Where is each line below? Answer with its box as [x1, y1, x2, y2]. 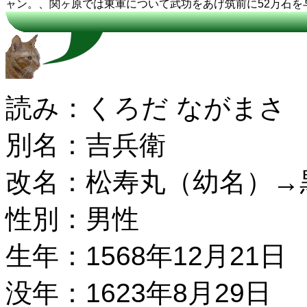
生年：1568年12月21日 [5, 241, 286, 271]
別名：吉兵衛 [5, 130, 166, 160]
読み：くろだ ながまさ [5, 93, 286, 123]
